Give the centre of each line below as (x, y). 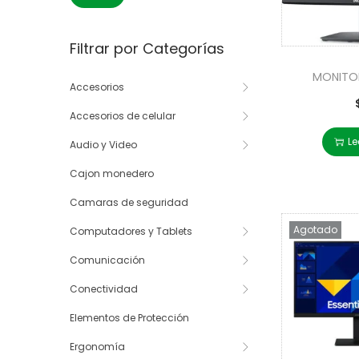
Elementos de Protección (129, 318)
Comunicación (107, 260)
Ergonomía (97, 347)
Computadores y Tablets (131, 232)
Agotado (315, 229)
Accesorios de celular (123, 116)
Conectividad (104, 289)
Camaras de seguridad (129, 203)
